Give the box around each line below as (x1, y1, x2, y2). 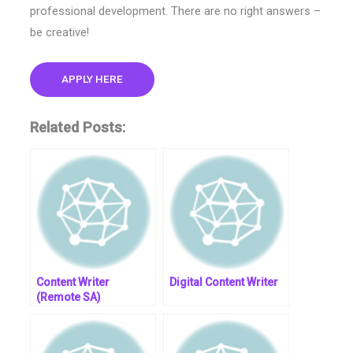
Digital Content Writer (169, 275, 278, 288)
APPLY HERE (61, 72, 123, 85)
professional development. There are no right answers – (29, 4, 321, 19)
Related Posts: (29, 118, 125, 136)
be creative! (29, 25, 89, 40)
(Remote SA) (35, 290, 101, 303)
